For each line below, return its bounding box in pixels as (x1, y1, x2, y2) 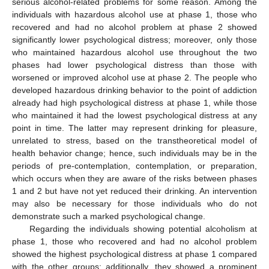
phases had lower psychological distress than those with (12, 60, 257, 70)
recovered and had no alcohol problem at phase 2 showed (12, 22, 257, 32)
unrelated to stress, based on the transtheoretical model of (12, 136, 257, 146)
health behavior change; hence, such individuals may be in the (12, 148, 257, 159)
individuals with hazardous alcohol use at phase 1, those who (12, 10, 257, 20)
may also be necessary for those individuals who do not (12, 199, 257, 209)
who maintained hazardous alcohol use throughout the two (12, 47, 257, 58)
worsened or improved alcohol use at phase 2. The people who (12, 73, 257, 83)
